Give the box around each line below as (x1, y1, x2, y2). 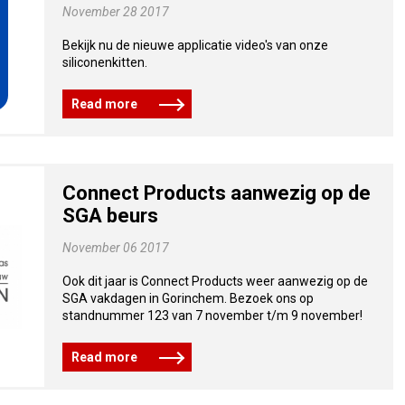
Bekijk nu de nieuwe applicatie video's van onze (61, 38, 328, 52)
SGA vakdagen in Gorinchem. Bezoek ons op (61, 291, 314, 306)
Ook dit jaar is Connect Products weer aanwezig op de (61, 274, 368, 288)
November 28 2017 (61, 5, 169, 19)
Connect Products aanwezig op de (61, 182, 371, 204)
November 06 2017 (61, 240, 169, 255)
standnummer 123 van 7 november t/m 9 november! (61, 308, 363, 323)
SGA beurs (61, 204, 158, 227)
